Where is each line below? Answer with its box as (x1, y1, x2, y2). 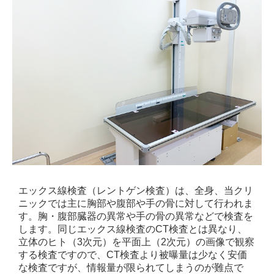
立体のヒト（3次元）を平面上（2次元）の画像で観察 (18, 237, 254, 248)
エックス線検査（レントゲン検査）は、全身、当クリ (18, 185, 253, 196)
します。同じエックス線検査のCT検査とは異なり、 (18, 224, 247, 235)
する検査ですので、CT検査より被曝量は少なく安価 (18, 250, 247, 261)
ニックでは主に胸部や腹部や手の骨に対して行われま (18, 198, 253, 209)
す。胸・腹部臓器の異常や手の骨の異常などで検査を (18, 211, 253, 222)
